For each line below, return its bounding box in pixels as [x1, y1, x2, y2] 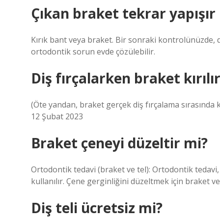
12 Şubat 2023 [31, 111, 83, 122]
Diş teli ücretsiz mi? [31, 198, 163, 217]
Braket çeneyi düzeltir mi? [31, 134, 208, 152]
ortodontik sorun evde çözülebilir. [31, 46, 155, 57]
